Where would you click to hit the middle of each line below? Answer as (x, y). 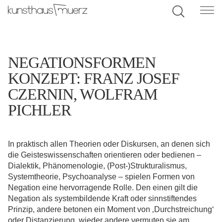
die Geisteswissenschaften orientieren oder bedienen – (105, 155)
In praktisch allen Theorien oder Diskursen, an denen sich (109, 144)
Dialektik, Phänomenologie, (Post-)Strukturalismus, (97, 166)
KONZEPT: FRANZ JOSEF (94, 78)
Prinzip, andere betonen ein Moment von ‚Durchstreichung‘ (111, 209)
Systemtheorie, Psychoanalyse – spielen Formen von (101, 177)
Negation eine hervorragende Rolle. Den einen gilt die (103, 188)
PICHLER (39, 110)
